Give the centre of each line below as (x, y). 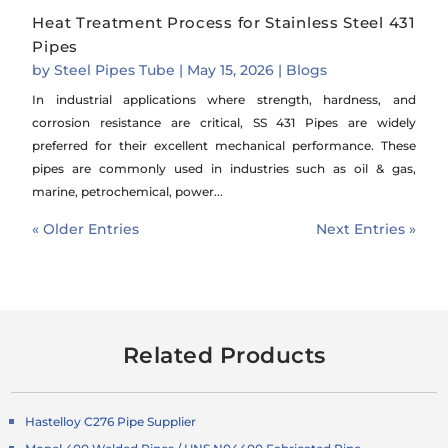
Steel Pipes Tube (115, 69)
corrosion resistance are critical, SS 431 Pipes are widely (224, 122)
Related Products (224, 355)
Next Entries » (365, 228)
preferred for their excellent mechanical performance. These (224, 145)
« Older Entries (86, 228)
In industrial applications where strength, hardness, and (224, 99)
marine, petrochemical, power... (128, 191)
